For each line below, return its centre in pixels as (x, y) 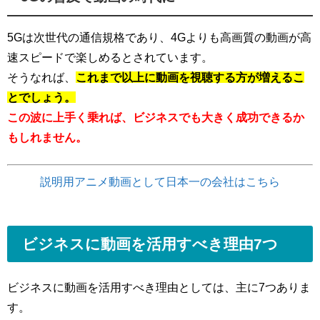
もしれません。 (47, 137)
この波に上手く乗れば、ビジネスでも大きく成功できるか (156, 117)
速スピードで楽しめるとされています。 (110, 57)
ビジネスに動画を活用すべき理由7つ (150, 244)
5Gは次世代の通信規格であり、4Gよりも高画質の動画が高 (159, 37)
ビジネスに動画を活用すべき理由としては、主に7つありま (159, 287)
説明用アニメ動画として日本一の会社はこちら (160, 182)
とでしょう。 (41, 97)
